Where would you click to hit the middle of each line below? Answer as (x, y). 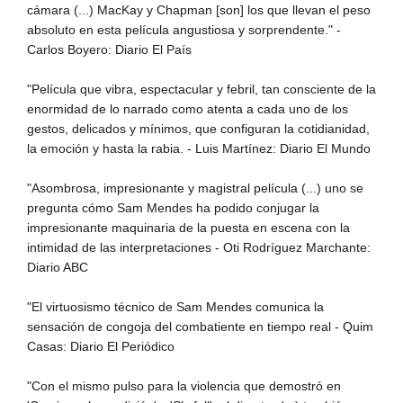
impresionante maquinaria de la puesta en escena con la (188, 227)
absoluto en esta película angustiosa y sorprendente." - (184, 29)
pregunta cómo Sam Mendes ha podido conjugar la (173, 207)
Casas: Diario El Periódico (101, 346)
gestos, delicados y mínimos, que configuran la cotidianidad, (198, 128)
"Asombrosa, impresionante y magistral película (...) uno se (195, 188)
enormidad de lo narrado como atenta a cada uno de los (188, 108)
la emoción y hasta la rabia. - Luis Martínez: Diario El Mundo (199, 148)
